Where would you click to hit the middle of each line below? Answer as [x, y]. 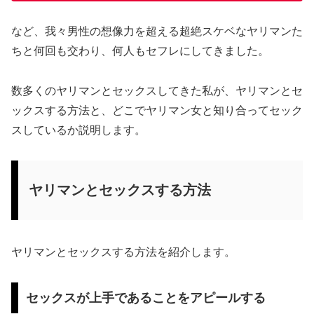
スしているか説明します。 [78, 130]
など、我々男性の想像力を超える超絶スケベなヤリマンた [157, 32]
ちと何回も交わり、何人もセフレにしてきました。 [140, 51]
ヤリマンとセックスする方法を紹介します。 [123, 252]
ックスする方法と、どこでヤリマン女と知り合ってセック [157, 110]
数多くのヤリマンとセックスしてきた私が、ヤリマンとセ [157, 90]
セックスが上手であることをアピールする [145, 298]
